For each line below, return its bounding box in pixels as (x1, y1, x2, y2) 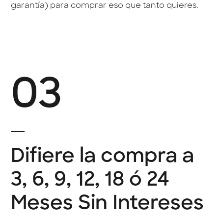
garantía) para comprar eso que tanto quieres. (11, 2, 199, 10)
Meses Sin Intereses (11, 194, 204, 215)
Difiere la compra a (11, 147, 194, 167)
